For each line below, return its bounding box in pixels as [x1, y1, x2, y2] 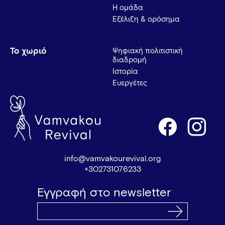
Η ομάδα [113, 4, 143, 12]
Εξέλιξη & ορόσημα [113, 15, 180, 23]
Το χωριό [10, 47, 46, 56]
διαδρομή [113, 56, 147, 64]
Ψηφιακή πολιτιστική [113, 47, 183, 55]
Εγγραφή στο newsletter [37, 186, 171, 199]
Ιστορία [113, 67, 138, 75]
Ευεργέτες [113, 79, 147, 87]
